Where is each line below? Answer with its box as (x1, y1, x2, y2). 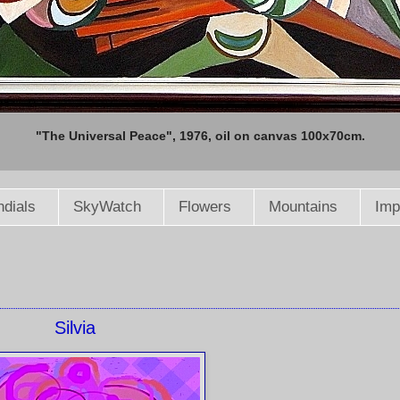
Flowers (178, 198, 231, 216)
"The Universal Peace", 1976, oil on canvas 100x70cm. (35, 129, 365, 143)
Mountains (268, 198, 337, 216)
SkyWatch (72, 198, 141, 216)
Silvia (54, 318, 96, 338)
